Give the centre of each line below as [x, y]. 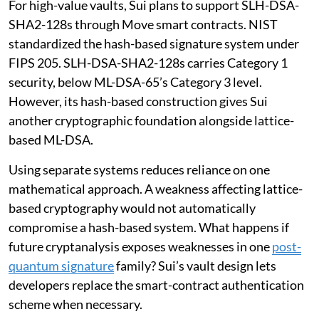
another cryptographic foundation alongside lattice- [151, 121]
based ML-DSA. [51, 140]
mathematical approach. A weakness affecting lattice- [156, 189]
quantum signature [61, 266]
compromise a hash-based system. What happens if [149, 228]
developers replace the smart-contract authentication [156, 285]
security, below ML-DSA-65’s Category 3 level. [135, 82]
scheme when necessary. [75, 304]
